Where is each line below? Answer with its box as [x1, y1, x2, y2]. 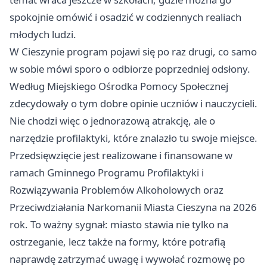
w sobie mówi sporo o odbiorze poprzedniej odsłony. [10, 62, 250, 76]
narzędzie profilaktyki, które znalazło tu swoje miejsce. [10, 131, 257, 145]
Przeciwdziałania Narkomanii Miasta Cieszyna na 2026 [10, 200, 257, 215]
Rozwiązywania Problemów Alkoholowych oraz [10, 183, 223, 197]
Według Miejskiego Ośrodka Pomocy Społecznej [10, 79, 228, 94]
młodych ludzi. [10, 27, 76, 42]
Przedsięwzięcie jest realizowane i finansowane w [10, 148, 232, 163]
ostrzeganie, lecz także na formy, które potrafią [10, 235, 225, 249]
